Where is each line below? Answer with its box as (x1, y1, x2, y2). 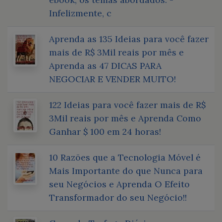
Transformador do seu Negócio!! (49, 191, 187, 203)
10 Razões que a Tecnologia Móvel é (49, 151, 201, 163)
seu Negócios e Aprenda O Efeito (49, 178, 190, 190)
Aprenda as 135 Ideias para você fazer (49, 33, 209, 45)
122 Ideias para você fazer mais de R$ (49, 99, 206, 111)
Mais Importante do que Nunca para (49, 165, 203, 176)
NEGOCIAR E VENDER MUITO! (49, 73, 176, 85)
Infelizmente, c (49, 7, 111, 19)
